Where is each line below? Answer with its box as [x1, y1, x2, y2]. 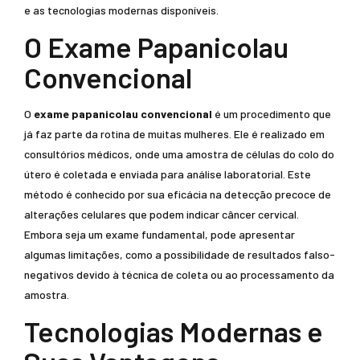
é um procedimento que [212, 107, 331, 121]
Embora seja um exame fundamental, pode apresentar [24, 227, 295, 241]
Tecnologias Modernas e [24, 314, 323, 348]
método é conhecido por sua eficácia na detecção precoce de [24, 187, 331, 201]
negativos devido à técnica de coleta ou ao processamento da [24, 268, 334, 281]
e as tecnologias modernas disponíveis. [24, 3, 219, 17]
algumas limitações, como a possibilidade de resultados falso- [24, 247, 335, 261]
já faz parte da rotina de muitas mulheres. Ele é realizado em [24, 127, 325, 141]
